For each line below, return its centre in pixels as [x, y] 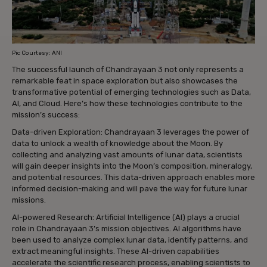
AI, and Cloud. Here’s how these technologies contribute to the [127, 104]
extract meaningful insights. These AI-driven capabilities [116, 252]
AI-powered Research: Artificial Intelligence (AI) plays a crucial [126, 218]
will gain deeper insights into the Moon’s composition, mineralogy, [132, 166]
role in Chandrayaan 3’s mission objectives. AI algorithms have [127, 229]
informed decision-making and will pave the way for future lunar [130, 189]
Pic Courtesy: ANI [37, 53]
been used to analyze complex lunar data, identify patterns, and [130, 240]
